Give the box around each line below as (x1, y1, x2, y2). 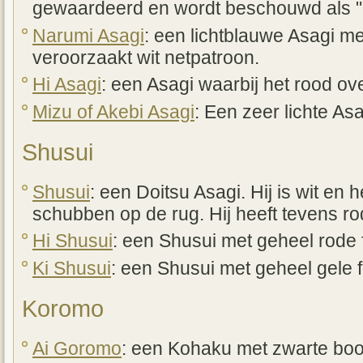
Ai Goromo (32, 338, 122, 359)
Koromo (22, 294, 104, 322)
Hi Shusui (32, 231, 113, 252)
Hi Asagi (32, 75, 101, 96)
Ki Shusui (32, 258, 111, 279)
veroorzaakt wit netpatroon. (32, 47, 259, 68)
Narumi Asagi (32, 25, 144, 46)
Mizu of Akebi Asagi (32, 101, 194, 122)
